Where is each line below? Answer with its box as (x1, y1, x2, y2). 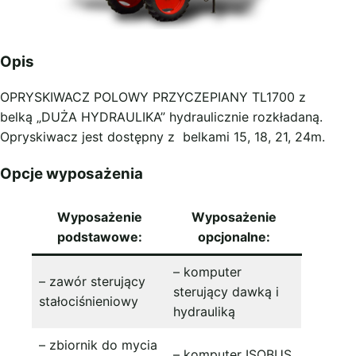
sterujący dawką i (173, 283, 279, 300)
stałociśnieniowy (39, 292, 138, 309)
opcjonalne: (198, 228, 270, 245)
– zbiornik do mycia (39, 336, 157, 353)
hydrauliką (173, 303, 235, 319)
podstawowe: (56, 228, 142, 245)
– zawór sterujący (39, 273, 145, 289)
